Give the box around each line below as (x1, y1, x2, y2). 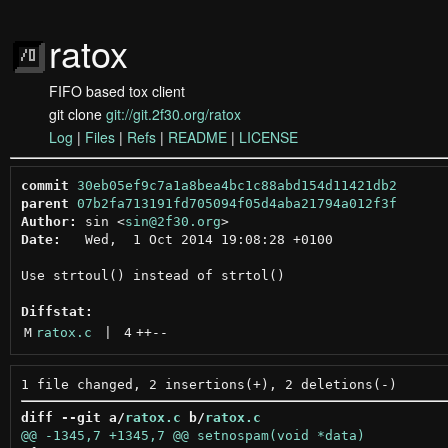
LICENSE (239, 127, 298, 147)
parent (20, 195, 69, 211)
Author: (20, 213, 77, 229)
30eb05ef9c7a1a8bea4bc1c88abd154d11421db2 (76, 177, 397, 193)
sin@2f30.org (124, 213, 221, 229)
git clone (49, 104, 106, 124)
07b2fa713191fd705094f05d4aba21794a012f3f (76, 195, 397, 211)
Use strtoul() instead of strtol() (20, 267, 285, 283)
